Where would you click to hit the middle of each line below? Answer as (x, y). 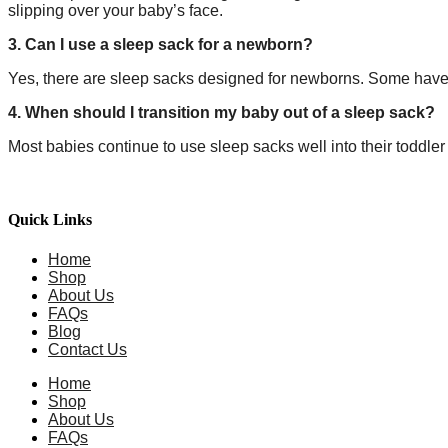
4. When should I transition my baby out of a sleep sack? (221, 113)
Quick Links (50, 220)
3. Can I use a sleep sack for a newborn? (160, 45)
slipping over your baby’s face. (115, 11)
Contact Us (87, 349)
